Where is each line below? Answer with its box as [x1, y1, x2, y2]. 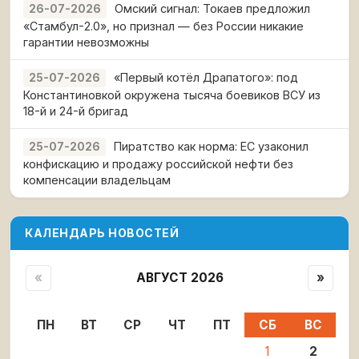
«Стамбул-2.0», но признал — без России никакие [23, 18, 304, 33]
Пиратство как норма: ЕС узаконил [114, 139, 309, 153]
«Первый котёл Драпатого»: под [114, 70, 298, 84]
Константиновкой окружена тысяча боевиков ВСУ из [23, 87, 321, 102]
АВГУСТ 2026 [135, 270, 224, 286]
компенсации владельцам [23, 172, 171, 187]
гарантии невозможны [23, 34, 149, 49]
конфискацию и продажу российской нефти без [23, 156, 293, 171]
